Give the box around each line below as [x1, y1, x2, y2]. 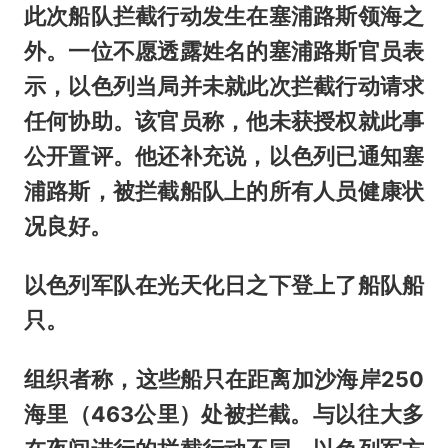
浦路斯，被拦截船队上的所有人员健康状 [23, 177, 425, 204]
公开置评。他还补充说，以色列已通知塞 [23, 142, 425, 169]
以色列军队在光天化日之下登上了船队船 [23, 271, 425, 298]
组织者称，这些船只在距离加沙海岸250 [23, 365, 425, 392]
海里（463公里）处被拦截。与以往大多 [23, 400, 425, 427]
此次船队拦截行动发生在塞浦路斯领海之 [23, 2, 425, 29]
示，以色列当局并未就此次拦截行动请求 [23, 72, 425, 99]
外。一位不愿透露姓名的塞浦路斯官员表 [23, 37, 425, 64]
